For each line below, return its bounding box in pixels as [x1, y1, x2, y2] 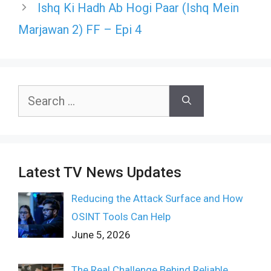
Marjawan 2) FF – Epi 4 [18, 22, 142, 37]
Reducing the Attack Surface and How [71, 192, 243, 204]
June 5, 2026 [71, 228, 131, 241]
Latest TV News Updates [18, 163, 181, 181]
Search [18, 87, 49, 100]
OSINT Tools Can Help [71, 210, 171, 223]
